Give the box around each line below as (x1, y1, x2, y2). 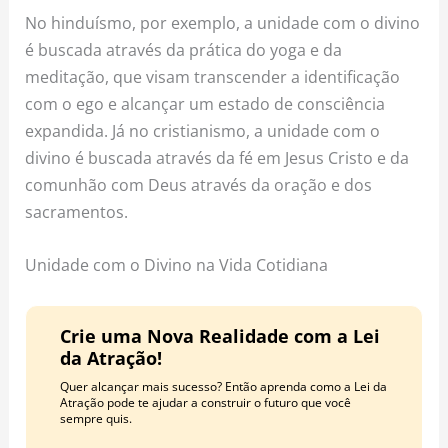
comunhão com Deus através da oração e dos (25, 173, 373, 197)
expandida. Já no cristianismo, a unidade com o (25, 119, 381, 143)
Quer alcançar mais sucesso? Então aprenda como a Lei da (59, 378, 387, 396)
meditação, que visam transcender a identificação (25, 65, 401, 89)
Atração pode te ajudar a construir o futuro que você (59, 394, 351, 412)
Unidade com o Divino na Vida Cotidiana (25, 253, 329, 277)
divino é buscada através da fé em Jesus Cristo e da (25, 146, 410, 170)
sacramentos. (25, 200, 129, 224)
